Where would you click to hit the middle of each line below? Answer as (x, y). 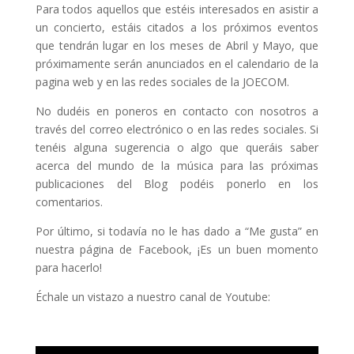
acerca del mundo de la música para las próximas (177, 166)
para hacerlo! (68, 268)
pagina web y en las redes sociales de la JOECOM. (162, 82)
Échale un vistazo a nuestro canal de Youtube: (153, 297)
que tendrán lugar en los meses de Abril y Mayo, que (177, 46)
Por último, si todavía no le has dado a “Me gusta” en (177, 232)
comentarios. (69, 202)
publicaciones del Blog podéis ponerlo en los (177, 184)
